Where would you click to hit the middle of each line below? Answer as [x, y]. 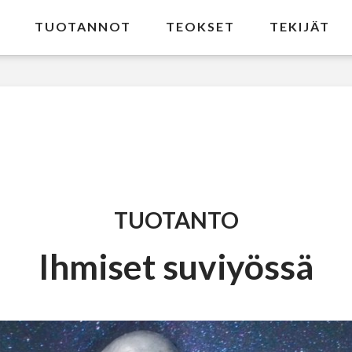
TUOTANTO [176, 220]
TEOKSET [201, 26]
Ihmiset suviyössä [176, 266]
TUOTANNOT [83, 26]
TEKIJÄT [300, 26]
